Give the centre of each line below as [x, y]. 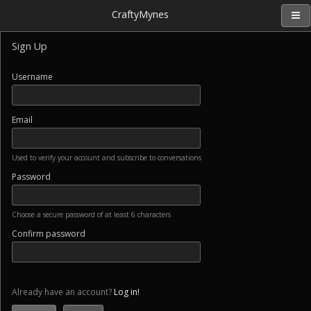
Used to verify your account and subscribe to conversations [107, 158]
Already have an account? [63, 292]
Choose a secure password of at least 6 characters [91, 215]
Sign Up [30, 46]
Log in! [127, 292]
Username [32, 77]
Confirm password [49, 234]
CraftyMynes [140, 14]
